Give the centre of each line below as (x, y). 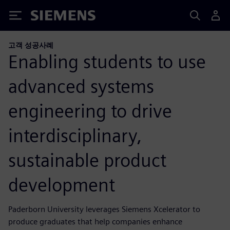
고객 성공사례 (31, 45)
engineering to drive (90, 111)
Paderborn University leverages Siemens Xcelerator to (104, 209)
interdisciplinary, (75, 135)
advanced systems (81, 86)
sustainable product (87, 160)
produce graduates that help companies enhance (95, 221)
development (62, 185)
